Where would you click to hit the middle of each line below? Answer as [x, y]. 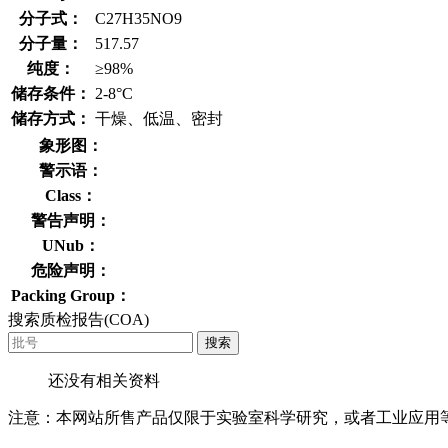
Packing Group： [71, 295]
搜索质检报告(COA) [78, 319]
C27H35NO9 [138, 18]
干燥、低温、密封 [159, 118]
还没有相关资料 [104, 380]
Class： [71, 195]
